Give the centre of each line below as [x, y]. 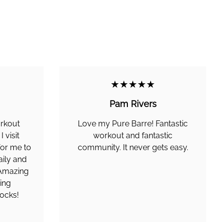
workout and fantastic [133, 136]
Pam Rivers [133, 104]
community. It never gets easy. [133, 147]
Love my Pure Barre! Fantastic [133, 124]
